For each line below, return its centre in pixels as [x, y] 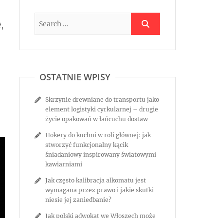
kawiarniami [64, 164]
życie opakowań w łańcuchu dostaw [97, 119]
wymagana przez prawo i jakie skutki [100, 190]
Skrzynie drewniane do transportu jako [102, 100]
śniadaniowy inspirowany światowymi [101, 154]
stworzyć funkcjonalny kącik [87, 145]
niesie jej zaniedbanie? [78, 200]
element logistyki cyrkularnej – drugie [102, 109]
